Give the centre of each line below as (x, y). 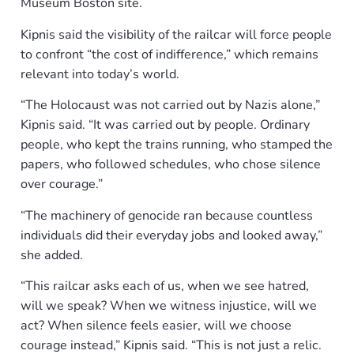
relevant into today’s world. (100, 74)
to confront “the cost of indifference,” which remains (169, 54)
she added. (51, 255)
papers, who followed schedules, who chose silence (170, 165)
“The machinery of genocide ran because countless (166, 215)
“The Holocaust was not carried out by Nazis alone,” (170, 105)
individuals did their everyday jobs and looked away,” (171, 235)
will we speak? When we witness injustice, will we (168, 306)
